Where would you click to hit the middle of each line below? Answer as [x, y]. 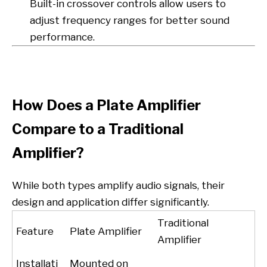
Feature [35, 232]
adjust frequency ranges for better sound [130, 20]
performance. [62, 37]
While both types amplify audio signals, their [118, 186]
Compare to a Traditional [98, 129]
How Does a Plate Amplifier [106, 105]
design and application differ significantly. [111, 202]
